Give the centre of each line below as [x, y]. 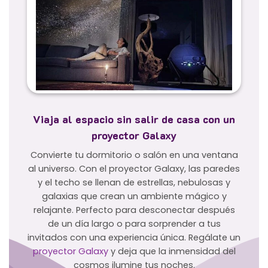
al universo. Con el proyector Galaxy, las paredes [134, 168]
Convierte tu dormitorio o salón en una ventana [134, 155]
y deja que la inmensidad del [172, 251]
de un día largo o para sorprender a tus [134, 223]
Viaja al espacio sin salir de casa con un [134, 119]
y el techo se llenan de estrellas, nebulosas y [134, 182]
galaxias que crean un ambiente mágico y [134, 196]
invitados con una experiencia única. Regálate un [134, 237]
